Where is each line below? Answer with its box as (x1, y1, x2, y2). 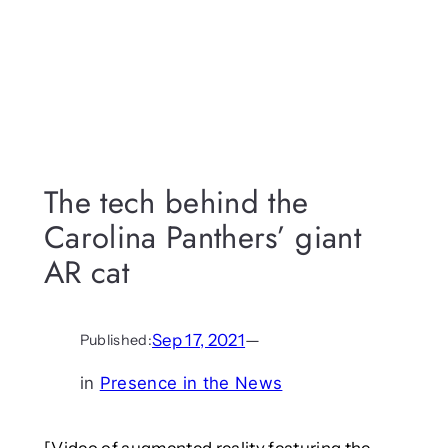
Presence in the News (99, 373, 283, 394)
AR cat (43, 249, 129, 295)
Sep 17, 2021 (152, 330, 246, 351)
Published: (79, 331, 153, 350)
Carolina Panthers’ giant (43, 214, 361, 260)
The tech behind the (43, 179, 309, 225)
